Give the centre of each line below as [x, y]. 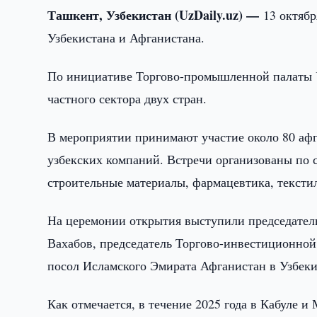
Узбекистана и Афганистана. [126, 38]
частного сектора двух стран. [127, 98]
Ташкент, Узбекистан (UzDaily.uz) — [156, 15]
